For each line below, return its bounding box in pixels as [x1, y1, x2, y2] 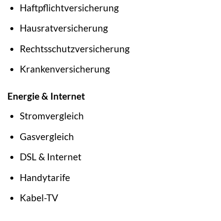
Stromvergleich [19, 110, 84, 122]
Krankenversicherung [19, 63, 110, 75]
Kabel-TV [19, 192, 58, 204]
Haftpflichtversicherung [19, 1, 119, 13]
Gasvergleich [19, 130, 74, 142]
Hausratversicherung [19, 22, 108, 34]
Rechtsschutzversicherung [19, 42, 130, 54]
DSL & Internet [19, 151, 81, 163]
